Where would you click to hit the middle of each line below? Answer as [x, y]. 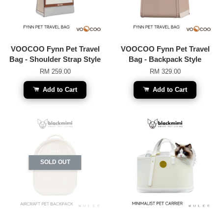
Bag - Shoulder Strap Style [55, 59]
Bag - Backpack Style [165, 59]
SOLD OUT [55, 162]
